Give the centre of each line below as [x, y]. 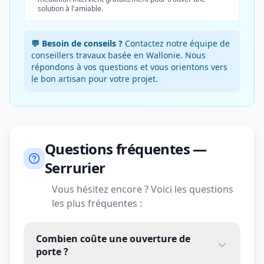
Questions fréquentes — [126, 149]
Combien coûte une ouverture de [113, 239]
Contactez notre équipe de [176, 43]
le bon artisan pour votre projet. [95, 79]
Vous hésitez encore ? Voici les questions [143, 189]
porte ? [52, 252]
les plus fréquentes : [97, 203]
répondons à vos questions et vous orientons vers [129, 67]
